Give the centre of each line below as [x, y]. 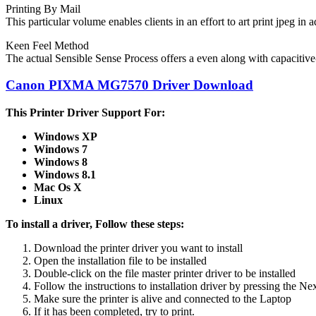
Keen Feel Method [47, 45]
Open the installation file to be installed [120, 261]
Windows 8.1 [65, 175]
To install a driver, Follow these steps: [95, 224]
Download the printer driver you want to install [138, 248]
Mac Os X [58, 188]
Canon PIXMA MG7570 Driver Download [129, 85]
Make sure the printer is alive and [109, 299]
